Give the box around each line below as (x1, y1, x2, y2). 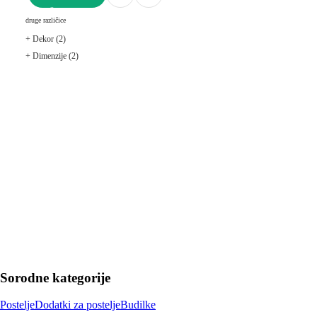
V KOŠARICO (28, 7, 83, 18)
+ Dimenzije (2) (25, 50, 79, 61)
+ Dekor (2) (25, 33, 66, 44)
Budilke (120, 299, 156, 311)
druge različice (25, 16, 66, 24)
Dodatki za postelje (35, 299, 120, 311)
